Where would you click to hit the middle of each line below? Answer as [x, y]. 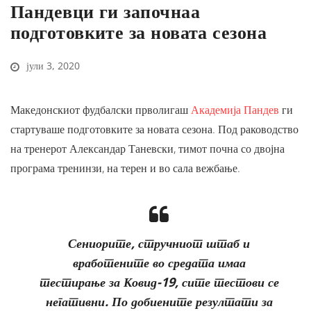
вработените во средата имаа [159, 263]
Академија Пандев [235, 110]
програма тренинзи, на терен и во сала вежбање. [125, 168]
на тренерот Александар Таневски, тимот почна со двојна [148, 149]
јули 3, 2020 [52, 66]
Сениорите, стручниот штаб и [159, 243]
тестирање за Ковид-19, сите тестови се [159, 282]
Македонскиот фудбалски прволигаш [101, 110]
